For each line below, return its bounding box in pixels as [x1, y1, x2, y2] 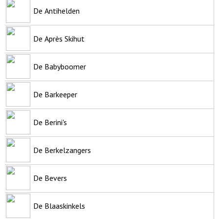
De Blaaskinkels [33, 200, 85, 211]
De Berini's [33, 117, 67, 127]
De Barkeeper [33, 89, 77, 99]
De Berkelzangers [33, 145, 91, 155]
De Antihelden [33, 5, 80, 16]
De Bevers [33, 173, 67, 183]
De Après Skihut [33, 33, 85, 44]
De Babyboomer [33, 61, 86, 71]
